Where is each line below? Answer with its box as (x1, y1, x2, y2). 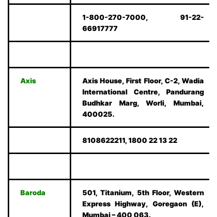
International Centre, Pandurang (82, 88, 204, 96)
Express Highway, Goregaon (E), (82, 200, 204, 208)
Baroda (20, 188, 46, 197)
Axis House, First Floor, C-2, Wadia (82, 77, 204, 85)
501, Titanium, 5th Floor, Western (82, 188, 204, 197)
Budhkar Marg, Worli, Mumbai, (82, 99, 204, 108)
